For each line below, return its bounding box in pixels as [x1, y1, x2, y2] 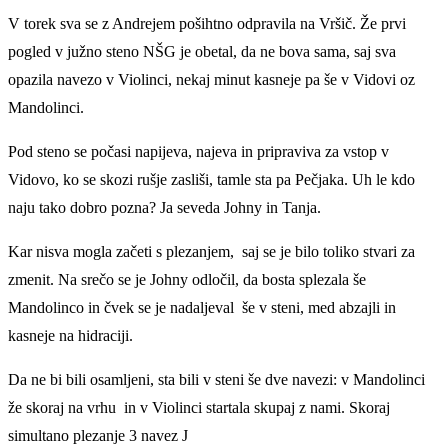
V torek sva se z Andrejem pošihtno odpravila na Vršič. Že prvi [8, 14, 406, 32]
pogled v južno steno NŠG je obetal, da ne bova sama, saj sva [8, 42, 396, 60]
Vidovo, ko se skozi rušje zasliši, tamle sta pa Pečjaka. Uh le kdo [8, 170, 415, 188]
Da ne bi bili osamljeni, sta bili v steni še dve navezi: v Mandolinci [8, 370, 425, 388]
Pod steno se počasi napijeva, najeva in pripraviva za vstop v [8, 142, 389, 160]
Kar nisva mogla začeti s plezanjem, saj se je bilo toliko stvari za [8, 242, 415, 260]
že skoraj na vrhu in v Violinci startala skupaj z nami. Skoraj [8, 398, 390, 416]
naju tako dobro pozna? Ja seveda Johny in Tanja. [8, 198, 321, 216]
